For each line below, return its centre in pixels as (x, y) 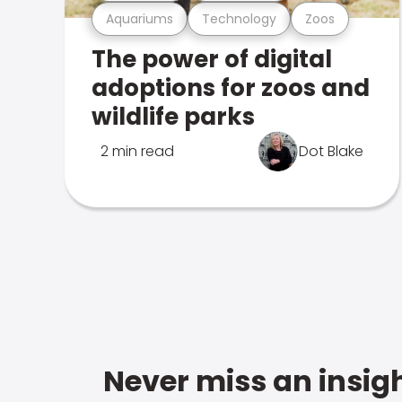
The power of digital (212, 59)
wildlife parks (173, 117)
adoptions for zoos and (231, 88)
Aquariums (140, 18)
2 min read (137, 151)
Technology (239, 18)
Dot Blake (332, 151)
